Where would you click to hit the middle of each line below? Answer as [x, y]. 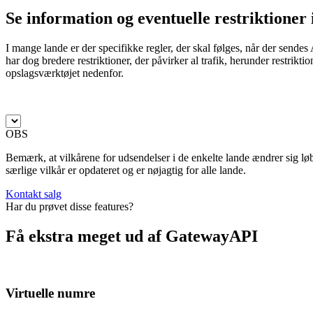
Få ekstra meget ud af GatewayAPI [132, 236]
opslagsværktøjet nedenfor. [65, 73]
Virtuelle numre [50, 293]
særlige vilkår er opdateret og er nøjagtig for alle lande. [126, 170]
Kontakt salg [34, 194]
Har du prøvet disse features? [70, 207]
